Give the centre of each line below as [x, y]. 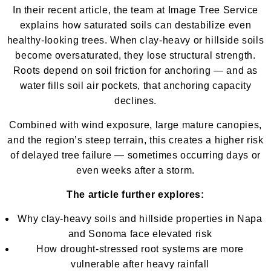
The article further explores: [135, 194]
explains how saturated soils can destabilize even [135, 25]
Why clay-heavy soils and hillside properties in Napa [140, 218]
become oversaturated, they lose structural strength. [135, 55]
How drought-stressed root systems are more [140, 249]
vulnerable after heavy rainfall [140, 264]
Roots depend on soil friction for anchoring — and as [135, 70]
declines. [135, 100]
